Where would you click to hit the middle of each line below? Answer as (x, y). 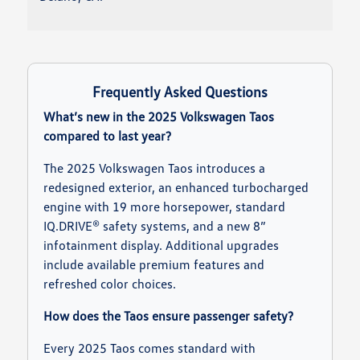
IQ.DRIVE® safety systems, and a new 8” (155, 226)
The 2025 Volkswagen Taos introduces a (155, 168)
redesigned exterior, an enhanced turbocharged (176, 188)
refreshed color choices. (110, 284)
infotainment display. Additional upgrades (162, 245)
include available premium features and (154, 265)
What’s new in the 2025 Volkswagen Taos (159, 117)
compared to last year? (108, 136)
